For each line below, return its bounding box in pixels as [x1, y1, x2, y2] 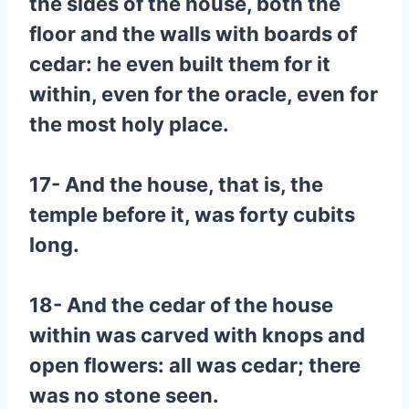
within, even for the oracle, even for [29, 82, 378, 106]
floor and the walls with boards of [29, 22, 357, 46]
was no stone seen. [29, 383, 219, 407]
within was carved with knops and [29, 323, 365, 347]
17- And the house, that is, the [29, 173, 323, 196]
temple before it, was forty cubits [29, 203, 355, 226]
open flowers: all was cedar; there [29, 353, 361, 377]
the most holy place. [29, 112, 229, 136]
